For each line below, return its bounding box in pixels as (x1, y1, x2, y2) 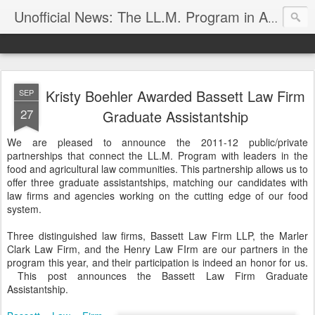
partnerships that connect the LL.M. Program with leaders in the (7, 148, 308, 162)
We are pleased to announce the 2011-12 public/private (7, 135, 308, 149)
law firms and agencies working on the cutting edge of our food (7, 188, 308, 202)
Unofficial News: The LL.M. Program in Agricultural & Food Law (268, 11, 278, 25)
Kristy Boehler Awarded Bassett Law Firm (45, 86, 305, 106)
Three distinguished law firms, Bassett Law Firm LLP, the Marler (7, 229, 308, 243)
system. (7, 202, 41, 216)
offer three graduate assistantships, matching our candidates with (7, 175, 308, 189)
